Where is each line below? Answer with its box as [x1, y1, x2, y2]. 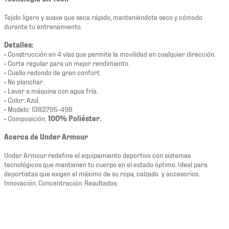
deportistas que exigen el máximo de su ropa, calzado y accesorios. [4, 168, 199, 177]
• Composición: [4, 113, 48, 122]
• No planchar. [4, 76, 44, 85]
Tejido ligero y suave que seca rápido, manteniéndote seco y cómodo [4, 12, 202, 21]
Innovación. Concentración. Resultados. [4, 177, 118, 187]
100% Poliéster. [48, 113, 101, 122]
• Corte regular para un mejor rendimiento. [4, 58, 129, 67]
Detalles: [4, 39, 34, 49]
